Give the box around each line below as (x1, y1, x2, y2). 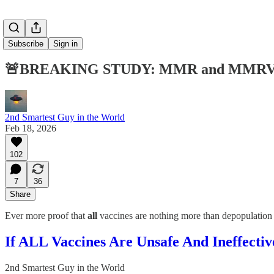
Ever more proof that (5, 210, 87, 221)
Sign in (53, 39, 78, 48)
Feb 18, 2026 (5, 122, 56, 133)
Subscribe (8, 39, 43, 48)
